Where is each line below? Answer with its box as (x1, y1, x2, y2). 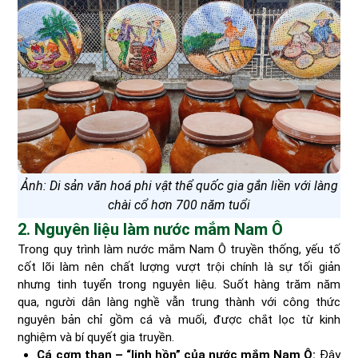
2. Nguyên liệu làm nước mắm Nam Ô (18, 219, 284, 239)
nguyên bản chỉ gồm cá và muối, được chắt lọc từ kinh (18, 312, 340, 327)
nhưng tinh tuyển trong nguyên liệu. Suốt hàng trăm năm (18, 276, 340, 292)
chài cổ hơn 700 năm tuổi (108, 197, 250, 213)
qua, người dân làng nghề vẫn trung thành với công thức (18, 294, 340, 309)
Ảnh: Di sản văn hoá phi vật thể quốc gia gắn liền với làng (20, 177, 338, 193)
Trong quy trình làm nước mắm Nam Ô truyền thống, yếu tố (18, 241, 340, 257)
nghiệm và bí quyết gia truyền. (18, 329, 175, 344)
